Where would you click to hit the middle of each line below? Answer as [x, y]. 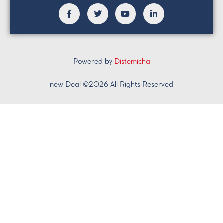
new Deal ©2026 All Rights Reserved [111, 85]
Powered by [94, 62]
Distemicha [132, 62]
